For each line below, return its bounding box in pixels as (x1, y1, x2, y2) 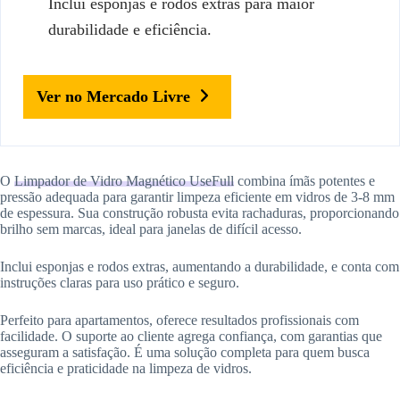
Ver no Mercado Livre (37, 87, 190, 105)
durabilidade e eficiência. (48, 20, 212, 38)
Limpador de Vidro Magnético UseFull (14, 172, 234, 188)
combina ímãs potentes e (234, 172, 375, 188)
